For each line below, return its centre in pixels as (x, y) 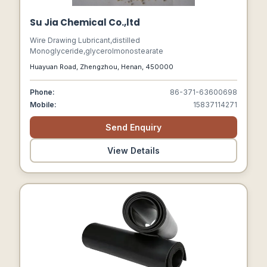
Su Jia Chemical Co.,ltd (85, 22)
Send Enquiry (133, 127)
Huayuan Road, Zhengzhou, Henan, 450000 (102, 67)
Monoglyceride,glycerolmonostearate (97, 51)
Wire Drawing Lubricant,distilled (85, 40)
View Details (133, 150)
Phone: (42, 92)
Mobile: (43, 105)
